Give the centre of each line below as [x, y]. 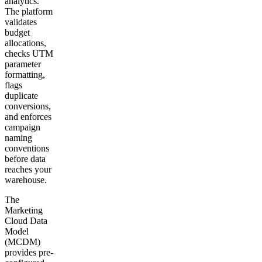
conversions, [28, 106]
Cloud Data [26, 221]
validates [21, 22]
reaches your [28, 170]
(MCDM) [23, 242]
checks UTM [29, 54]
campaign [23, 127]
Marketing [24, 211]
